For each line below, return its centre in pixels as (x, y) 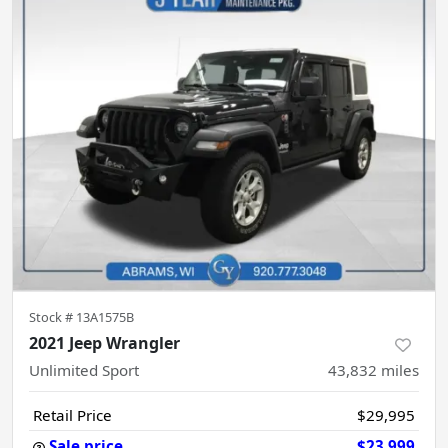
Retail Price (72, 415)
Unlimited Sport (84, 370)
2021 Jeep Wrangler (104, 343)
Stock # (52, 317)
